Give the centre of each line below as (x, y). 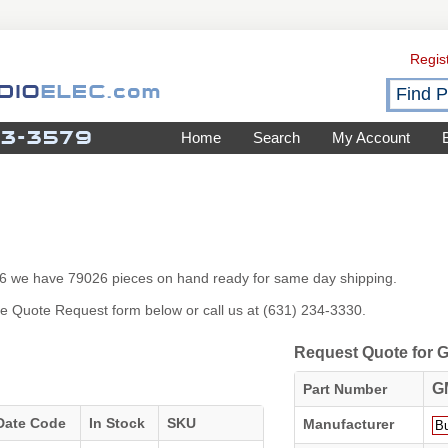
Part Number (345, 389)
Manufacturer (348, 424)
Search (276, 137)
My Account (371, 137)
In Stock (117, 423)
